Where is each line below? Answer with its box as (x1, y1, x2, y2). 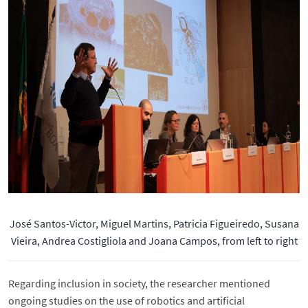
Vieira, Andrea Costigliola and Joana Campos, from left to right (10, 234, 298, 248)
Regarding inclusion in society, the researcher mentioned (8, 276, 270, 291)
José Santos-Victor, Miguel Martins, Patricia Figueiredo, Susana (9, 217, 299, 231)
